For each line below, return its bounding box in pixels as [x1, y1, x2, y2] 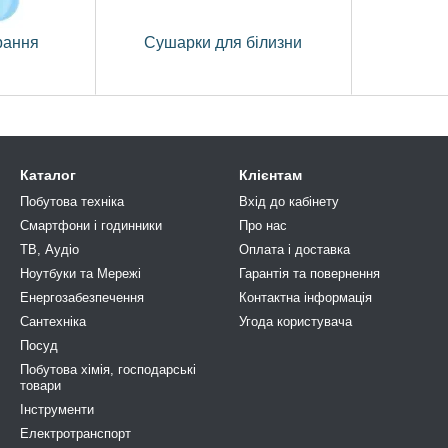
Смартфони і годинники [20, 218, 162, 234]
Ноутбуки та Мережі [20, 266, 141, 282]
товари [20, 378, 61, 394]
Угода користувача [239, 314, 352, 330]
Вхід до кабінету [239, 194, 339, 210]
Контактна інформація [239, 290, 372, 306]
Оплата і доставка [239, 242, 350, 258]
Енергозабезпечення [20, 290, 144, 306]
